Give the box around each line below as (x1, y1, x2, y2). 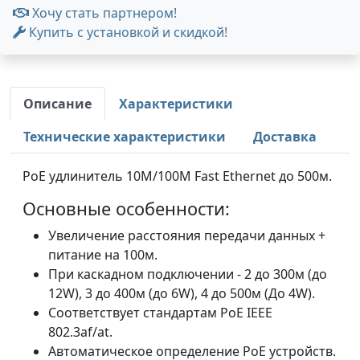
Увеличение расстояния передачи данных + (48, 227, 325, 244)
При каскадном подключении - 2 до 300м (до (48, 265, 327, 283)
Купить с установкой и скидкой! (26, 23, 227, 41)
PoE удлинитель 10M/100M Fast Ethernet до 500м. (22, 167, 332, 185)
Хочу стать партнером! (29, 4, 177, 22)
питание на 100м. (48, 246, 157, 264)
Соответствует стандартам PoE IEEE (48, 304, 272, 321)
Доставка (253, 128, 317, 145)
